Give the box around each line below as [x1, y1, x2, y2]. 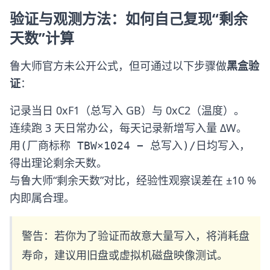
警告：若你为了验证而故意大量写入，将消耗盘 [22, 228, 250, 243]
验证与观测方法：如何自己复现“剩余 [10, 8, 248, 28]
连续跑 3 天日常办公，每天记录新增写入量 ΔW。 [10, 121, 247, 135]
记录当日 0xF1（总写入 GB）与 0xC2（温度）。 [10, 103, 245, 118]
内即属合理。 [10, 190, 75, 205]
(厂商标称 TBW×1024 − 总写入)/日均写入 [20, 139, 239, 152]
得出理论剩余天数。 [10, 155, 107, 170]
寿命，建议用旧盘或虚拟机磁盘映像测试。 [22, 248, 228, 262]
